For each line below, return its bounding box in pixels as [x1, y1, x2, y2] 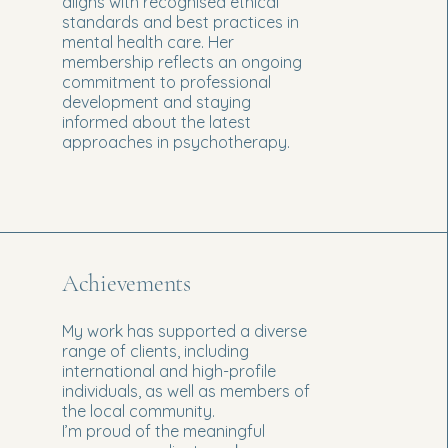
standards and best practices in [61, 11, 299, 32]
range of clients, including [61, 340, 249, 361]
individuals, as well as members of [61, 380, 310, 401]
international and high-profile [61, 360, 276, 381]
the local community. [61, 400, 215, 421]
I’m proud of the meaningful [61, 420, 265, 441]
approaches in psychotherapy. [61, 131, 290, 152]
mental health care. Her [61, 31, 234, 52]
